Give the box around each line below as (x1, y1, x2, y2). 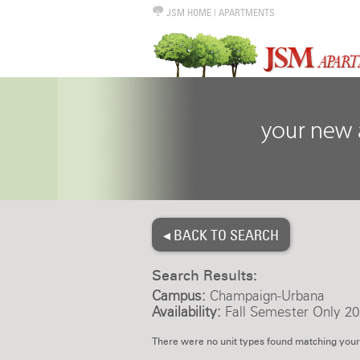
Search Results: (151, 267, 257, 284)
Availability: (151, 304, 221, 320)
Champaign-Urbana (205, 288, 325, 304)
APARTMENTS (218, 6, 275, 18)
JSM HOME (163, 6, 211, 18)
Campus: (151, 288, 206, 304)
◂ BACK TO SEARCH (162, 226, 279, 243)
